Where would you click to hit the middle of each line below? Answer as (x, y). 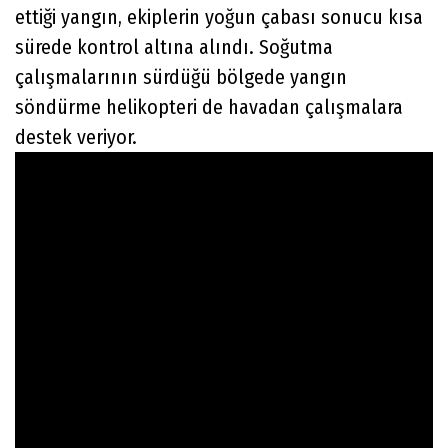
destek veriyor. (78, 136)
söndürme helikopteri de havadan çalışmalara (209, 106)
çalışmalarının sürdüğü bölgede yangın (181, 76)
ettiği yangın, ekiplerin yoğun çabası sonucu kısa (219, 16)
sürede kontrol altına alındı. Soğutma (174, 46)
